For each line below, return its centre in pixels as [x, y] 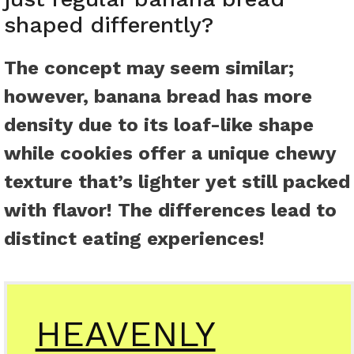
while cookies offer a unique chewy [170, 154]
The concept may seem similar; [149, 68]
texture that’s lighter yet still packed [177, 182]
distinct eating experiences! [134, 239]
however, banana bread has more [158, 97]
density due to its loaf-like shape [159, 125]
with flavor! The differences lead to [170, 211]
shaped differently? [109, 25]
